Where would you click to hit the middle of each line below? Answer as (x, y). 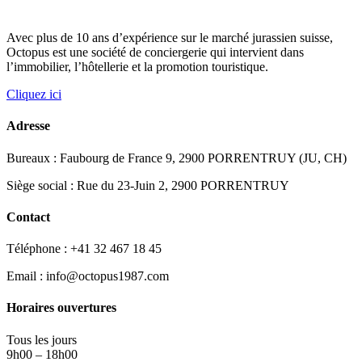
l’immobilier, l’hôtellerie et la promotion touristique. (139, 66)
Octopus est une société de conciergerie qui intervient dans (155, 52)
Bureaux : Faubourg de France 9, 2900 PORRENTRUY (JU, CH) (177, 158)
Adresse (28, 126)
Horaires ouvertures (61, 308)
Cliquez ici (34, 94)
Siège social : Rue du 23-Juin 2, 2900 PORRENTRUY (148, 185)
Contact (28, 217)
